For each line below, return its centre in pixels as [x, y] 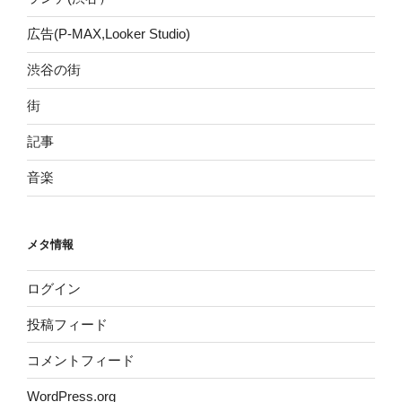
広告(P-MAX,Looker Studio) [109, 34]
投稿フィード [67, 324]
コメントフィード [81, 360]
